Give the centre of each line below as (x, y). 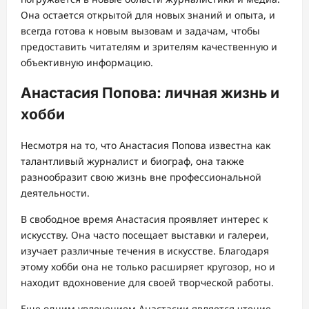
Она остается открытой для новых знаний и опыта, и (148, 14)
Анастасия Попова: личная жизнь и (150, 93)
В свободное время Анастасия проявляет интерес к (144, 219)
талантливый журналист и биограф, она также (132, 161)
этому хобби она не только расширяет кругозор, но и (148, 266)
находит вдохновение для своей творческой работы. (147, 282)
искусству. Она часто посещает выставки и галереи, (145, 235)
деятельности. (55, 192)
